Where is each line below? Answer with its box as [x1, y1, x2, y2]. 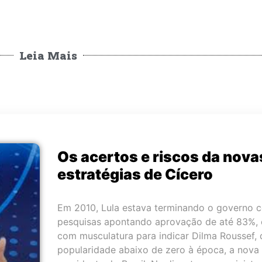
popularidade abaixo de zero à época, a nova [57, 243, 259, 256]
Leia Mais [19, 47, 78, 63]
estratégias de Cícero [57, 165, 213, 183]
